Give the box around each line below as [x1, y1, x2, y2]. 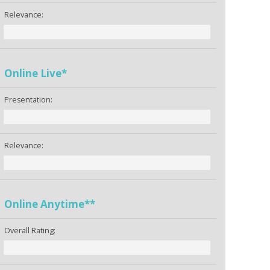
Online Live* [4, 66, 67, 81]
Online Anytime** [4, 197, 96, 212]
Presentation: [4, 95, 53, 105]
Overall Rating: [4, 225, 56, 236]
